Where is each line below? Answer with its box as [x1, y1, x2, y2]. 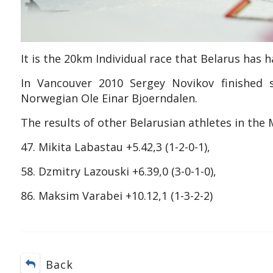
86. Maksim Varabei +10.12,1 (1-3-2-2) [20, 188, 213, 203]
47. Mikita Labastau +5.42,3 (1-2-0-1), [20, 139, 210, 154]
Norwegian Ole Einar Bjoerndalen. [20, 90, 197, 105]
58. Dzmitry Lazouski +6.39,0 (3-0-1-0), [20, 163, 216, 179]
